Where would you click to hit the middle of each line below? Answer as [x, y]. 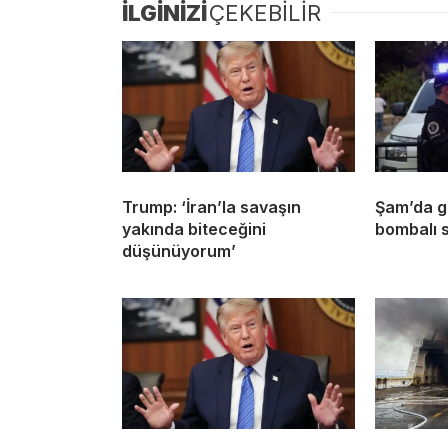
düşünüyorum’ [179, 250]
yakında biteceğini [194, 228]
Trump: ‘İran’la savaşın [211, 206]
